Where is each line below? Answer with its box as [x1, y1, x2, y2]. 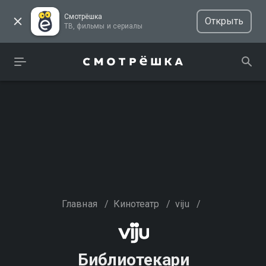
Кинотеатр [113, 198, 160, 210]
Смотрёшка [64, 12, 103, 21]
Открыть [204, 15, 243, 27]
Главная [62, 198, 97, 210]
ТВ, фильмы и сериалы [112, 22, 142, 30]
